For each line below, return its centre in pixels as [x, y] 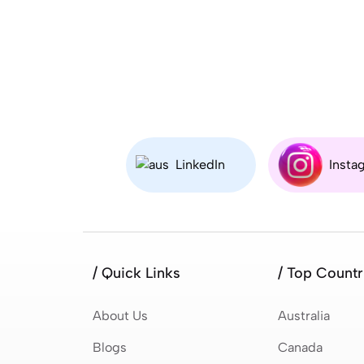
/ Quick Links [136, 273]
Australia [303, 315]
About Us [120, 315]
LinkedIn [200, 164]
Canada [300, 347]
